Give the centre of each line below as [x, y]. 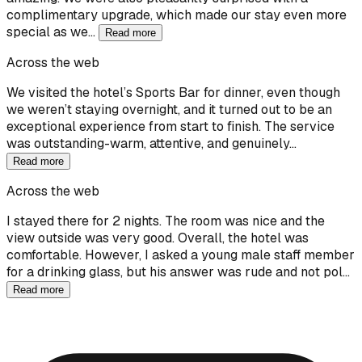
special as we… [53, 32]
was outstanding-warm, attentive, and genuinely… [152, 143]
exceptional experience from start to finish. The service [170, 126]
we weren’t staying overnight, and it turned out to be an [169, 109]
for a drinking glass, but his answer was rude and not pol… [178, 271]
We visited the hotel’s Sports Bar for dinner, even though [173, 92]
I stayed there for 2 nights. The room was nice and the [166, 221]
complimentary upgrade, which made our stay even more [177, 15]
